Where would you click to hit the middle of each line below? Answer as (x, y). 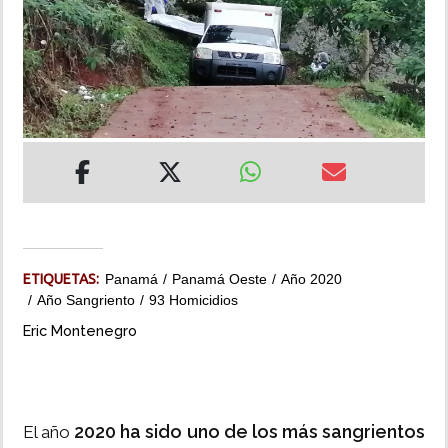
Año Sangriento (86, 300)
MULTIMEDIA (58, 94)
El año (49, 432)
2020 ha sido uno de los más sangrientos (250, 432)
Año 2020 (311, 279)
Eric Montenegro (80, 331)
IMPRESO (47, 151)
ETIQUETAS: (64, 279)
